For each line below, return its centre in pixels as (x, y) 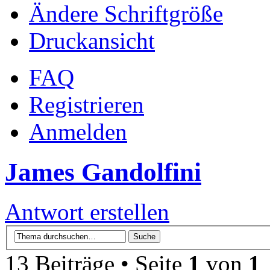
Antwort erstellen (87, 212)
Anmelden (78, 131)
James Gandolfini (103, 172)
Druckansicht (92, 40)
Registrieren (86, 104)
